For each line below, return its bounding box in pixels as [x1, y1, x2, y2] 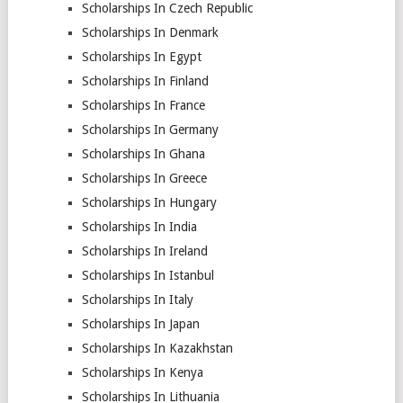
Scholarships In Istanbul [81, 268, 218, 282]
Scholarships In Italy [81, 292, 193, 307]
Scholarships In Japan [81, 317, 200, 331]
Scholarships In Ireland [81, 244, 208, 258]
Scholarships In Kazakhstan [81, 341, 233, 355]
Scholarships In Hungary [81, 195, 217, 210]
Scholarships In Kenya [81, 365, 203, 380]
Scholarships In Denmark [81, 25, 219, 40]
